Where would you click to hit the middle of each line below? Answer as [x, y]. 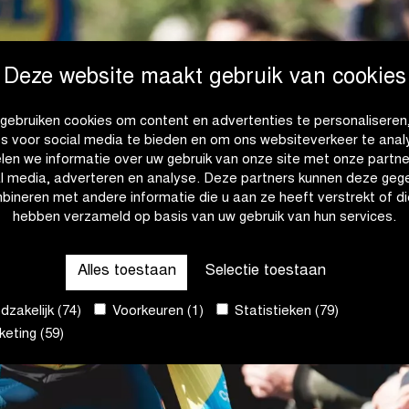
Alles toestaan [126, 272]
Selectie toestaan [265, 272]
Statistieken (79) [285, 311]
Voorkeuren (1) [156, 311]
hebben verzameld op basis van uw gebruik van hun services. [204, 218]
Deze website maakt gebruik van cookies [204, 79]
